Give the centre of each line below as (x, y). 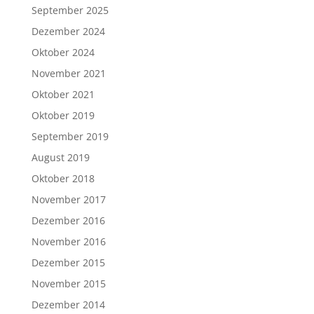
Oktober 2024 (63, 52)
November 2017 (68, 199)
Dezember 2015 (68, 262)
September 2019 (70, 136)
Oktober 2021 (63, 94)
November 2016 (68, 241)
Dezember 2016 (68, 220)
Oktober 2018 (63, 178)
